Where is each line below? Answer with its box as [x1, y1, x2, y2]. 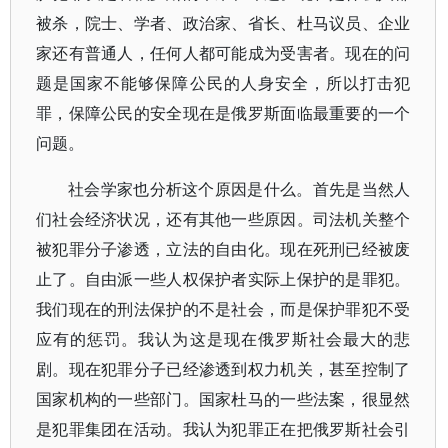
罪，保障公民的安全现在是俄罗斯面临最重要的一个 [36, 102, 411, 124]
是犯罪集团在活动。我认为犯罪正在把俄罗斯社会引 [36, 418, 411, 440]
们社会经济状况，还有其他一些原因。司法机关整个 [36, 208, 411, 230]
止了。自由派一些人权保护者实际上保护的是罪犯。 [36, 268, 411, 290]
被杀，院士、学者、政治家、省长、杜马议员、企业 [36, 12, 411, 34]
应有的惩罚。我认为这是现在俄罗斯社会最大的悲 [36, 328, 411, 350]
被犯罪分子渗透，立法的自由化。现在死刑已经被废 [36, 238, 411, 260]
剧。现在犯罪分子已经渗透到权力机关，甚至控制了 [36, 358, 411, 380]
